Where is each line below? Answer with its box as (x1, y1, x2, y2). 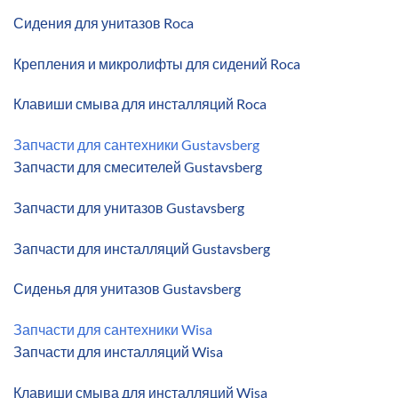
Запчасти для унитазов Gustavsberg (13, 198, 244, 216)
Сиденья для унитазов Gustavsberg (13, 280, 241, 298)
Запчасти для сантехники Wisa (13, 321, 212, 338)
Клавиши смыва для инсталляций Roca (13, 95, 267, 113)
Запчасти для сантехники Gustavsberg (13, 136, 259, 154)
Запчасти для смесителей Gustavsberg (13, 158, 262, 176)
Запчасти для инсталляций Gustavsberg (13, 239, 270, 257)
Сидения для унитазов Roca (13, 13, 194, 31)
